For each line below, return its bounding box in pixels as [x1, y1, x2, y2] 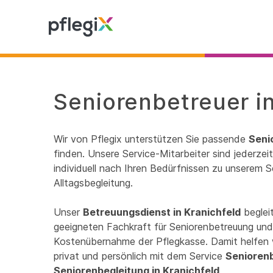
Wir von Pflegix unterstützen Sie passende [54, 133, 249, 145]
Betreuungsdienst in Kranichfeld [83, 206, 241, 218]
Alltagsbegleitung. [54, 177, 133, 189]
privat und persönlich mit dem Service [54, 250, 225, 262]
